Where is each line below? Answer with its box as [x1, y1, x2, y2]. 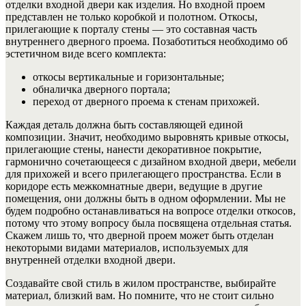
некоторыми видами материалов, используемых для [5, 241, 248, 253]
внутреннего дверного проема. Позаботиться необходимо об [5, 35, 288, 47]
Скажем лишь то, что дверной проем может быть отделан [5, 229, 274, 241]
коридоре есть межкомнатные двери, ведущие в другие [5, 180, 262, 192]
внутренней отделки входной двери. [5, 253, 176, 266]
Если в [247, 167, 281, 180]
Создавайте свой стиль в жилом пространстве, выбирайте [5, 277, 276, 289]
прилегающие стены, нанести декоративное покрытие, [5, 143, 262, 155]
